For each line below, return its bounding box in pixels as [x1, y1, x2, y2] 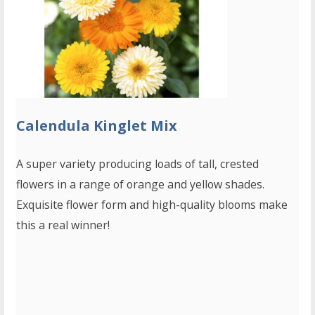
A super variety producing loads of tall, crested [16, 156, 259, 172]
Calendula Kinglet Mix [16, 116, 178, 136]
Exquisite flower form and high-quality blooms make [16, 197, 288, 213]
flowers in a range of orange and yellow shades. [16, 176, 265, 193]
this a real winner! [16, 217, 110, 233]
